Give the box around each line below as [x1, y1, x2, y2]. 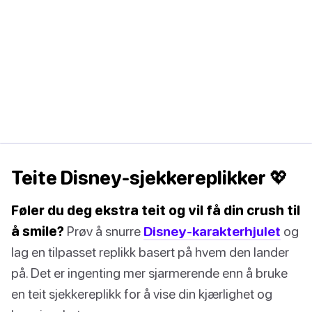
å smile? [11, 223, 64, 240]
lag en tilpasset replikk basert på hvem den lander [11, 244, 289, 260]
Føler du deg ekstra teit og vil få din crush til [11, 202, 300, 219]
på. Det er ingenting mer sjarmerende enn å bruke [11, 265, 288, 281]
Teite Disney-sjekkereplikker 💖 [11, 166, 288, 189]
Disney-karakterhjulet [143, 223, 281, 240]
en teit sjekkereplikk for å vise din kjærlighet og [11, 286, 272, 302]
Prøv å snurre [64, 223, 143, 240]
